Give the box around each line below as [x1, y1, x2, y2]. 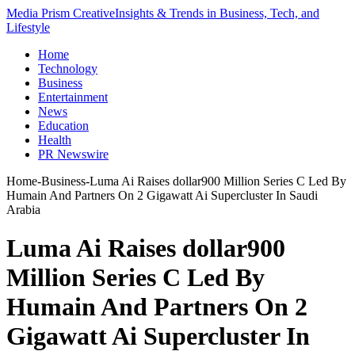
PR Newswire [38, 147, 109, 161]
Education [38, 119, 89, 132]
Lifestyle [6, 21, 50, 34]
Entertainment [38, 90, 108, 104]
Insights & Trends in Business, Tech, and [115, 6, 319, 20]
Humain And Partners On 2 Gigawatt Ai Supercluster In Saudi [6, 189, 318, 202]
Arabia [6, 203, 40, 216]
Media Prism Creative [6, 6, 115, 20]
